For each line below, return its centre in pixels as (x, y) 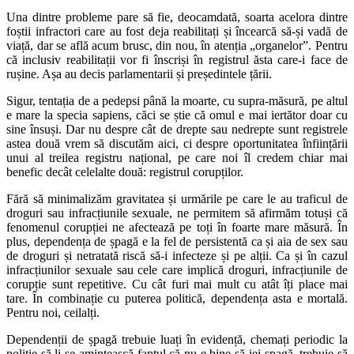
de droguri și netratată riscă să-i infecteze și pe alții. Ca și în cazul (177, 256)
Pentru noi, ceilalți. (53, 313)
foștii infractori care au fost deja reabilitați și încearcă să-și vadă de (177, 32)
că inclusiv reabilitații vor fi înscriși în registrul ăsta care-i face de (177, 60)
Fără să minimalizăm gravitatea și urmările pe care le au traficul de (177, 199)
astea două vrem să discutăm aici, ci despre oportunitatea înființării (177, 144)
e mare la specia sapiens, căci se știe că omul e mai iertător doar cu (177, 115)
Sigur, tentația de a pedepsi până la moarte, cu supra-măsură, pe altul (177, 101)
